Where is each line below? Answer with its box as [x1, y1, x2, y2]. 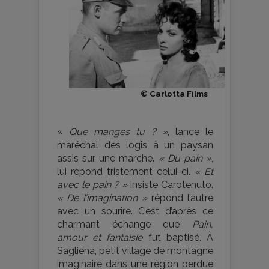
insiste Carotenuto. [127, 179, 213, 191]
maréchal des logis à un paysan [57, 139, 213, 151]
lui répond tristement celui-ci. [57, 166, 195, 178]
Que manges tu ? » [69, 126, 168, 138]
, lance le [167, 126, 214, 138]
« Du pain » [158, 153, 212, 165]
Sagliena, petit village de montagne [57, 245, 213, 257]
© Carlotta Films [141, 89, 208, 99]
